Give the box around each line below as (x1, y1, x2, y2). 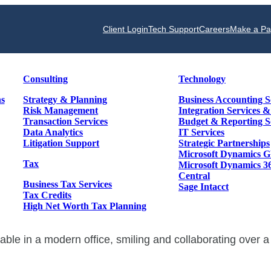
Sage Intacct (178, 181, 229, 192)
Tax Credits (23, 190, 72, 200)
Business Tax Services (23, 179, 113, 189)
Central (178, 171, 210, 181)
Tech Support (148, 24, 199, 34)
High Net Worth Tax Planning (23, 201, 147, 211)
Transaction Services (23, 116, 108, 126)
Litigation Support (23, 138, 100, 148)
